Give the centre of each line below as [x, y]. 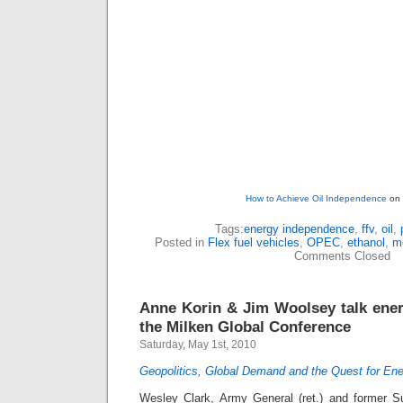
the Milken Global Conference [245, 327]
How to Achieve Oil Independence [316, 198]
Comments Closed [342, 256]
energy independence [299, 229]
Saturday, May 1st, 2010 [198, 345]
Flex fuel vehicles [254, 242]
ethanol [366, 242]
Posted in [181, 242]
